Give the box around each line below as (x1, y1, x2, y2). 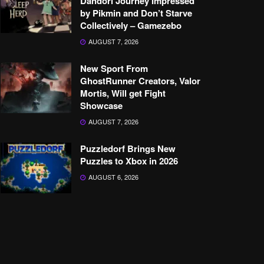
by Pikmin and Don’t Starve (80, 6, 192, 19)
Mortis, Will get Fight (80, 87, 166, 100)
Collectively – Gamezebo (80, 19, 181, 32)
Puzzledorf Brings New (80, 142, 176, 155)
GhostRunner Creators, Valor (80, 74, 200, 87)
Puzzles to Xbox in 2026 (80, 154, 178, 167)
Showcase (80, 99, 123, 112)
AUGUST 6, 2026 (87, 172, 138, 181)
